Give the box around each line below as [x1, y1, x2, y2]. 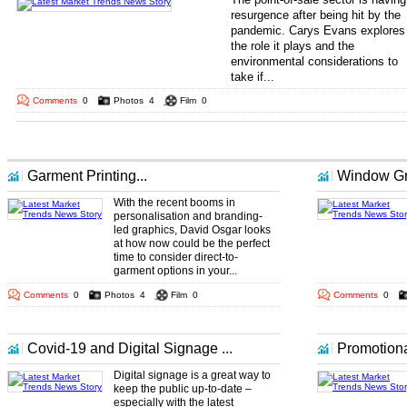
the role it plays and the [231, 39, 354, 53]
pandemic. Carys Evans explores [231, 24, 405, 37]
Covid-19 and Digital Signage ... [27, 341, 233, 356]
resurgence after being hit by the [231, 8, 401, 22]
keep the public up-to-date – [114, 382, 252, 395]
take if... [231, 70, 278, 84]
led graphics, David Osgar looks [114, 223, 271, 236]
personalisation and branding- [114, 210, 263, 223]
